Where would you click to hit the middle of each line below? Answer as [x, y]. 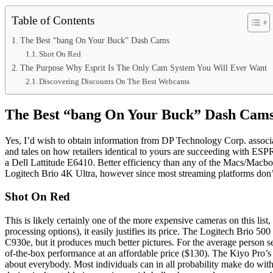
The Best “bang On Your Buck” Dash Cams [94, 40]
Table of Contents [53, 20]
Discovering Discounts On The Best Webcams [115, 81]
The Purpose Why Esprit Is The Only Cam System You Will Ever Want [143, 67]
